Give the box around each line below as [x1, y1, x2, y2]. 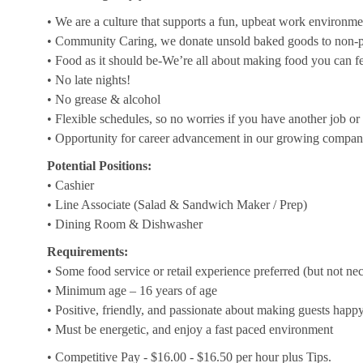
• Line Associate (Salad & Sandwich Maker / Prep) [47, 198, 307, 212]
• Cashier [47, 178, 94, 193]
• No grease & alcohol [47, 92, 160, 107]
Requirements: [47, 245, 128, 259]
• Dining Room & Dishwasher [47, 217, 203, 232]
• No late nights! [47, 73, 130, 88]
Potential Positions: [47, 159, 152, 173]
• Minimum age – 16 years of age [47, 284, 217, 298]
